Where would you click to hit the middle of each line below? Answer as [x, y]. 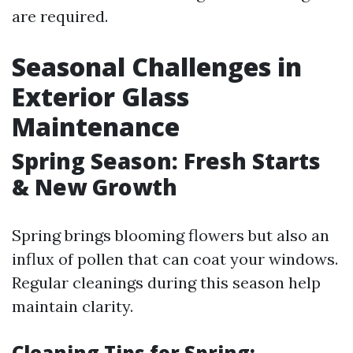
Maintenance [96, 126]
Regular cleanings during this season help [166, 282]
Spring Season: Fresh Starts [166, 161]
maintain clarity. [72, 306]
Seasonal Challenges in [157, 67]
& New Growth [95, 187]
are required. [60, 16]
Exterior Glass [100, 97]
